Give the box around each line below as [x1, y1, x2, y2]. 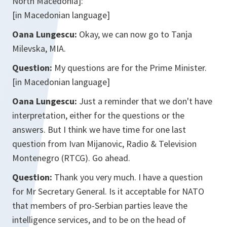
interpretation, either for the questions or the [12, 109, 184, 122]
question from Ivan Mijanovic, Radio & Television [12, 138, 197, 150]
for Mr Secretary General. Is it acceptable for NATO [12, 185, 204, 198]
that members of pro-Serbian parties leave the [12, 200, 187, 212]
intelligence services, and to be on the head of [12, 214, 186, 226]
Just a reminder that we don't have [77, 95, 212, 107]
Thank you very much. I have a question [54, 171, 203, 183]
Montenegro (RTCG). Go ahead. [12, 152, 130, 164]
